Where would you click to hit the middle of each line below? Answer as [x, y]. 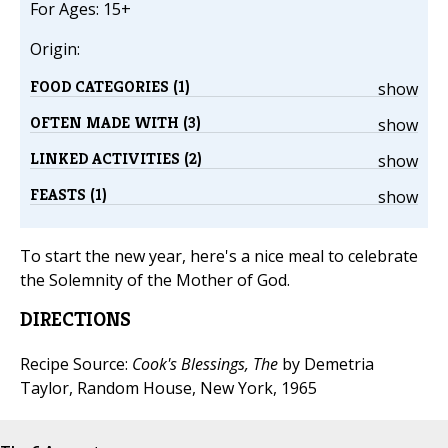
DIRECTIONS [75, 320]
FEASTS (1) [68, 195]
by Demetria [328, 364]
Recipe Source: [76, 364]
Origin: [57, 49]
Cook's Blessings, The [207, 364]
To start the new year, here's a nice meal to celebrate [219, 256]
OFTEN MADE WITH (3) [115, 123]
